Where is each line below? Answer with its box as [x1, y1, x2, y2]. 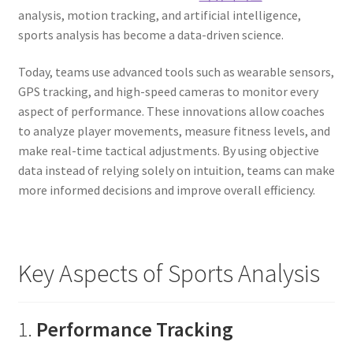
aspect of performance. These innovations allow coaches [17, 103, 325, 120]
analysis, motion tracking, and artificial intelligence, [17, 6, 301, 23]
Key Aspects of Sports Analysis [17, 257, 320, 289]
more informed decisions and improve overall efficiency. [17, 182, 315, 199]
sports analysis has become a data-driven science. [17, 26, 284, 43]
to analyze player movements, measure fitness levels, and [17, 123, 330, 139]
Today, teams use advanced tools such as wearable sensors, [17, 64, 334, 80]
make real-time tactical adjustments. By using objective [17, 143, 319, 159]
